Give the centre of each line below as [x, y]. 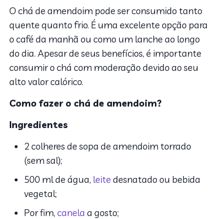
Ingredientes [39, 125]
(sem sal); [43, 161]
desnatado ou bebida [156, 180]
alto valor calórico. [47, 82]
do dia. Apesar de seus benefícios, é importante [106, 54]
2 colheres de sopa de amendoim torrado [108, 146]
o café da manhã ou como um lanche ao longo [105, 39]
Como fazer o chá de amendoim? [87, 103]
